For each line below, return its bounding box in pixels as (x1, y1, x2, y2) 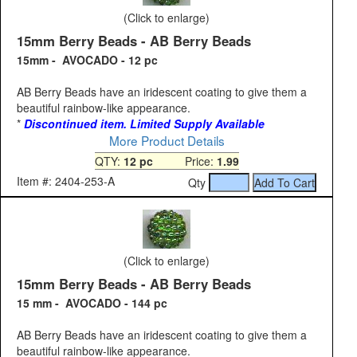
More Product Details (108, 131, 225, 150)
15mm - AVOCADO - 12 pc (17, 52, 158, 69)
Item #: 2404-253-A (17, 173, 115, 190)
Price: (152, 153, 217, 170)
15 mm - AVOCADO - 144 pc (17, 295, 167, 312)
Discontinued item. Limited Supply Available (24, 116, 265, 132)
